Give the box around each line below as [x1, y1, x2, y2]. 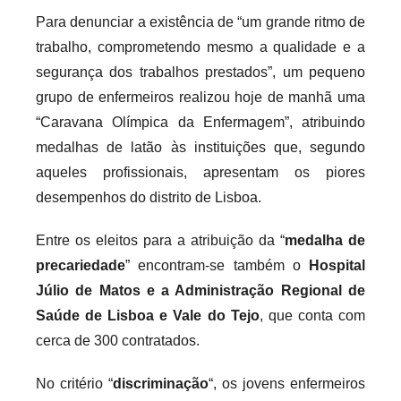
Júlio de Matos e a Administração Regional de [36, 282, 365, 298]
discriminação [113, 375, 209, 391]
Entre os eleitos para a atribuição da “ [36, 232, 285, 248]
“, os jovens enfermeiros [209, 375, 365, 391]
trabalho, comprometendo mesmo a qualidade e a [36, 38, 365, 55]
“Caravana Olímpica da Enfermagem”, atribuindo [36, 114, 365, 130]
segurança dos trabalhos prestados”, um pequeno [36, 64, 365, 80]
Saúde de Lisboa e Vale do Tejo [36, 307, 260, 323]
